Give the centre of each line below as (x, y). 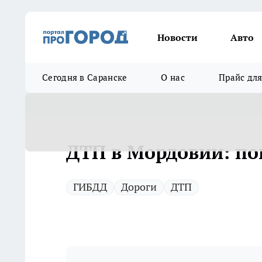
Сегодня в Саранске (85, 77)
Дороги (139, 187)
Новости (177, 37)
